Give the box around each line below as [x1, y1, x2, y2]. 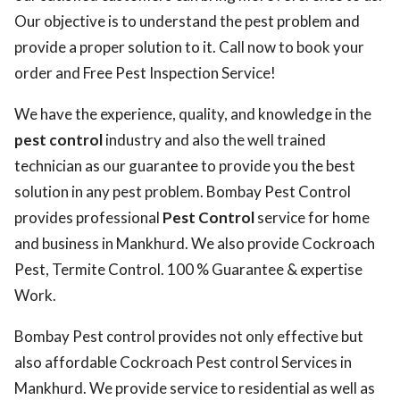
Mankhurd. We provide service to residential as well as [14, 379, 375, 397]
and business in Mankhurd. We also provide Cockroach [14, 234, 375, 253]
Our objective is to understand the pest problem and [14, 12, 360, 30]
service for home [254, 208, 370, 227]
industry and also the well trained [103, 130, 326, 149]
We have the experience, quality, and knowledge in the [14, 104, 371, 123]
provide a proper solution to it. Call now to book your [14, 37, 364, 56]
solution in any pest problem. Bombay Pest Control [14, 182, 351, 201]
